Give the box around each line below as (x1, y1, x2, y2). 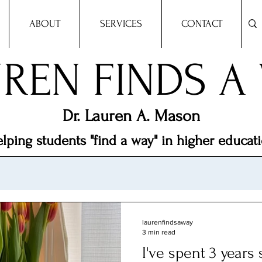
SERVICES (99, 18, 142, 29)
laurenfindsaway (142, 218, 193, 226)
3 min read (142, 227, 175, 236)
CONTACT (181, 18, 222, 29)
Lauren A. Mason (84, 106, 200, 125)
